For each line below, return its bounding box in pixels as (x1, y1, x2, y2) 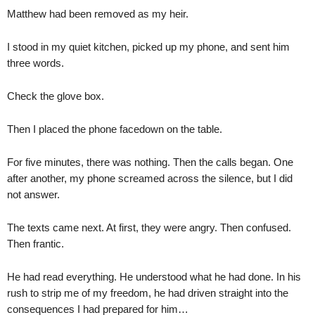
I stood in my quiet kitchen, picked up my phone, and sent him (7, 41, 290, 53)
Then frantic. (7, 238, 64, 250)
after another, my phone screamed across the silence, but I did (7, 172, 292, 184)
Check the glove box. (7, 90, 104, 102)
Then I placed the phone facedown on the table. (7, 123, 222, 135)
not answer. (7, 188, 60, 200)
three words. (7, 57, 64, 69)
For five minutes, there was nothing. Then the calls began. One (7, 156, 293, 168)
